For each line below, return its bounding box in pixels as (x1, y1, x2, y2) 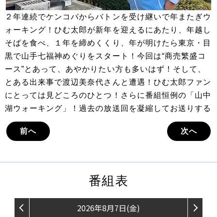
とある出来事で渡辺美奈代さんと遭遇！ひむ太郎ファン (5, 78, 211, 87)
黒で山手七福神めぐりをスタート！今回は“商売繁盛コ (5, 52, 206, 61)
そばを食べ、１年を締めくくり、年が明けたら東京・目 (5, 39, 212, 47)
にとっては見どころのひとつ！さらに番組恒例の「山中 (5, 91, 211, 100)
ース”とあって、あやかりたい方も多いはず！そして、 (5, 65, 206, 74)
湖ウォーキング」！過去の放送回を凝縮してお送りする (5, 104, 212, 113)
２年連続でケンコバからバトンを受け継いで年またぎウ (5, 13, 212, 21)
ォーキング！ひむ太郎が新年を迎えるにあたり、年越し (5, 26, 212, 34)
